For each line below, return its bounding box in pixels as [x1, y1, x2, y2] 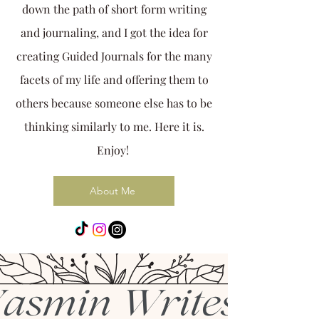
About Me [90, 184, 135, 197]
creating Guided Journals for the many [16, 48, 212, 63]
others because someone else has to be [16, 95, 212, 110]
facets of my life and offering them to [19, 72, 209, 87]
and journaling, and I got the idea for [20, 25, 208, 40]
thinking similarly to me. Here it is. [23, 119, 204, 134]
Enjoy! [96, 142, 132, 157]
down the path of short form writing [21, 1, 206, 16]
